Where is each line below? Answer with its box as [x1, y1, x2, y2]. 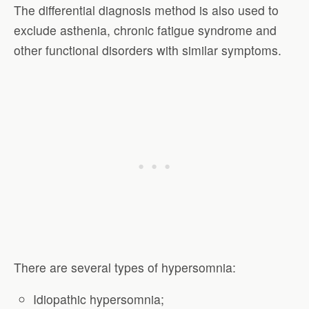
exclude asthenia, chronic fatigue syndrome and [14, 21, 277, 39]
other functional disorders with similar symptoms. [14, 41, 281, 59]
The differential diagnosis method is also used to [14, 1, 279, 19]
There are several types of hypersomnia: [14, 258, 236, 276]
